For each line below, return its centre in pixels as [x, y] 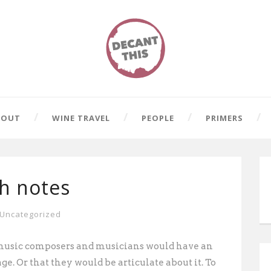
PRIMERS [224, 118]
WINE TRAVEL [81, 118]
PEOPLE [158, 118]
